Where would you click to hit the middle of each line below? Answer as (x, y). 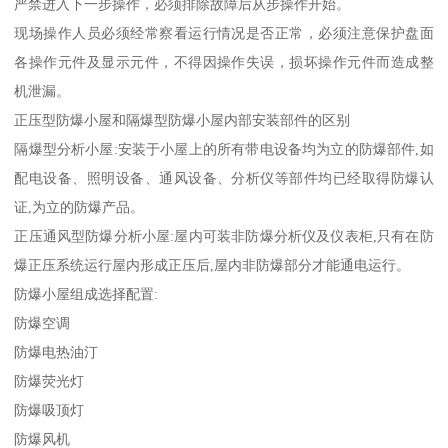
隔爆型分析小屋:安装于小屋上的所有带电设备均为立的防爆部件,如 (224, 148)
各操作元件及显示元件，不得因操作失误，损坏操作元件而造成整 (224, 61)
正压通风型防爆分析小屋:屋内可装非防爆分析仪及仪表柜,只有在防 (224, 235)
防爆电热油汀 (56, 351)
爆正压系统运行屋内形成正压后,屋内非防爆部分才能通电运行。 (212, 264)
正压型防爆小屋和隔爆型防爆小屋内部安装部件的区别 (182, 119)
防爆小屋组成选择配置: (86, 293)
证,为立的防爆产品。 (79, 206)
